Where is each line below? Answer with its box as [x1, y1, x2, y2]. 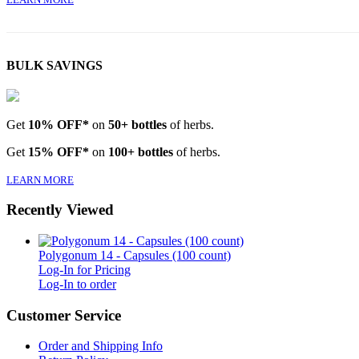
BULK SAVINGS [6, 58, 103, 73]
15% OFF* [28, 144, 89, 159]
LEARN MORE [6, 173, 74, 186]
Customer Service [6, 306, 121, 324]
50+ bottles [108, 117, 167, 131]
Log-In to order [38, 276, 116, 291]
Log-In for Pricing [38, 262, 131, 276]
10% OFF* [28, 117, 89, 131]
